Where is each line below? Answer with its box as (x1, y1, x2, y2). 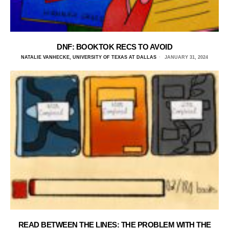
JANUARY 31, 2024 (163, 54, 208, 60)
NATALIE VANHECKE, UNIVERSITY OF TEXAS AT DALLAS (21, 54, 156, 60)
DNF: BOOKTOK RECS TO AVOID (57, 42, 172, 51)
